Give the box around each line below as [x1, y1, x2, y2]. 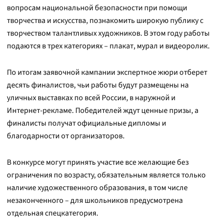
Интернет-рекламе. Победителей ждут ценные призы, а [7, 105, 198, 116]
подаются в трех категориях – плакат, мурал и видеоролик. [7, 41, 210, 51]
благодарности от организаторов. [7, 131, 125, 141]
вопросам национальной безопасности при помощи [7, 2, 187, 13]
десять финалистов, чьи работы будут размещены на [7, 80, 189, 90]
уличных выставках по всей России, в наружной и [7, 92, 175, 103]
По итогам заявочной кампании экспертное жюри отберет [7, 67, 207, 78]
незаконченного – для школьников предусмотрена [7, 195, 183, 206]
